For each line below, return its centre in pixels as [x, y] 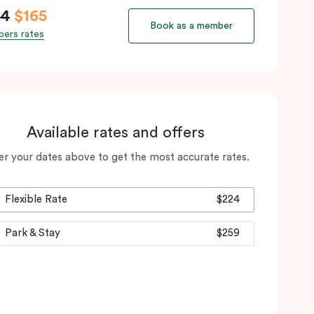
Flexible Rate [36, 199]
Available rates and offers [115, 132]
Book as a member [191, 26]
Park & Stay [33, 233]
